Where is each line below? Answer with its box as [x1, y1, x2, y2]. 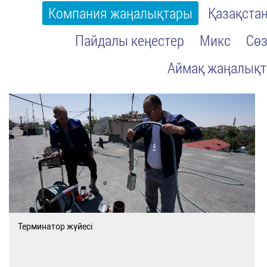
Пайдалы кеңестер [74, 30, 184, 51]
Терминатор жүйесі [18, 222, 93, 232]
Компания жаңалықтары [48, 3, 193, 23]
